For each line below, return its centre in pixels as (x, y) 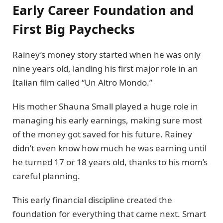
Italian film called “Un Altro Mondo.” (82, 82)
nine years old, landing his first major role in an (105, 68)
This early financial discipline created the (92, 200)
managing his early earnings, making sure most (107, 120)
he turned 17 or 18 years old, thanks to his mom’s (110, 162)
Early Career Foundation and (103, 10)
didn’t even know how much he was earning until (110, 148)
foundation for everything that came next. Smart (109, 214)
